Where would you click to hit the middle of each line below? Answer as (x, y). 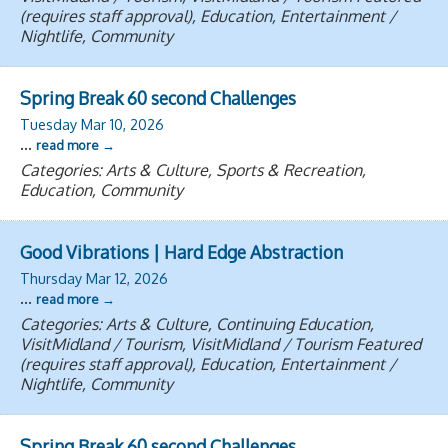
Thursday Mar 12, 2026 (94, 278)
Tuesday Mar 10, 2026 (92, 124)
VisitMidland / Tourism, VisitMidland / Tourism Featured (220, 344)
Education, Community (101, 190)
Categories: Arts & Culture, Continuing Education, (197, 324)
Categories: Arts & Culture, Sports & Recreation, (193, 170)
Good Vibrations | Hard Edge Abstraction (181, 252)
